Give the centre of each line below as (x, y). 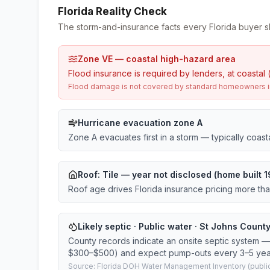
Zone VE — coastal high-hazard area (157, 59)
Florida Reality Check (112, 11)
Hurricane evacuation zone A (140, 123)
